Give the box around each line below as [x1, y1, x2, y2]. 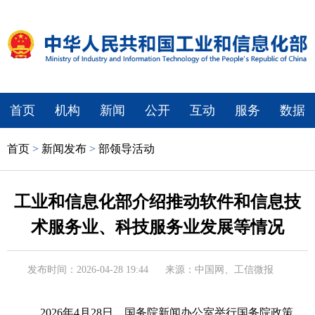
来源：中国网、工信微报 [165, 264, 274, 275]
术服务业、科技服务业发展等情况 [31, 217, 284, 236]
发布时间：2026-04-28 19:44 [27, 264, 148, 275]
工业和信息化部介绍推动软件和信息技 [14, 192, 301, 211]
